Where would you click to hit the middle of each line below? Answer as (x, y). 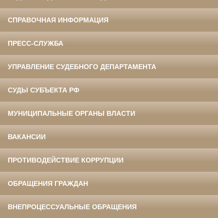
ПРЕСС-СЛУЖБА (36, 44)
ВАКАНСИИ (27, 137)
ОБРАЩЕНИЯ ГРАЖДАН (48, 184)
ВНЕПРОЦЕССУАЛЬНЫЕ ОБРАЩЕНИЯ (72, 207)
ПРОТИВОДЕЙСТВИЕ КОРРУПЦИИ (66, 160)
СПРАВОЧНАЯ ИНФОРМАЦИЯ (58, 20)
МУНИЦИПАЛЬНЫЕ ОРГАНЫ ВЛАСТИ (72, 114)
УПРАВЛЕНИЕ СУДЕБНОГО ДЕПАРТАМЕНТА (82, 67)
